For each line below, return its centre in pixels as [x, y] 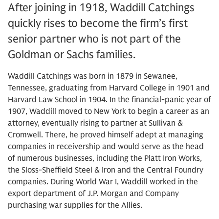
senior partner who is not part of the [94, 39]
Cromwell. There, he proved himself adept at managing [106, 135]
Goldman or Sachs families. [72, 55]
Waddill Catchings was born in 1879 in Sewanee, [93, 76]
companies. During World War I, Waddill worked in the [103, 182]
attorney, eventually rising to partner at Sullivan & [95, 123]
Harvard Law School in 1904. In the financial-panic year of [109, 100]
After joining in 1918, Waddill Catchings [101, 8]
